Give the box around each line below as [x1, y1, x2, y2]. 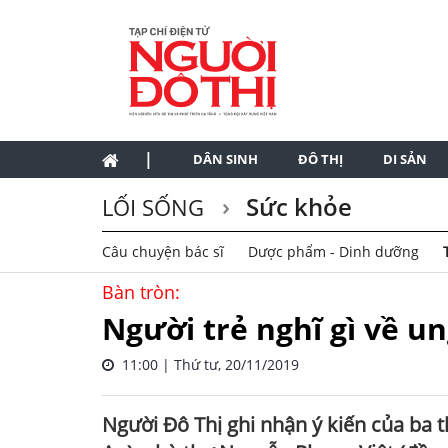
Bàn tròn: [102, 280, 180, 304]
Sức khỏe [240, 190, 352, 223]
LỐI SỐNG [102, 192, 210, 222]
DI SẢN [383, 150, 427, 168]
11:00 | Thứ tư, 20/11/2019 [114, 355, 299, 374]
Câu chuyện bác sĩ [102, 242, 224, 261]
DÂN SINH [193, 150, 258, 168]
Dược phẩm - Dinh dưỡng [248, 242, 419, 261]
